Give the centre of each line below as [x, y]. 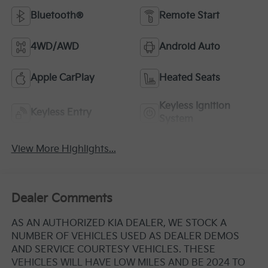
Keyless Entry [61, 113]
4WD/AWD [54, 47]
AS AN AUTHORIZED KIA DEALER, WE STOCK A [119, 223]
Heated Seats [190, 78]
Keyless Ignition [195, 106]
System [176, 120]
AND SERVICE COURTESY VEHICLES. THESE [113, 249]
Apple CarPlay [62, 78]
